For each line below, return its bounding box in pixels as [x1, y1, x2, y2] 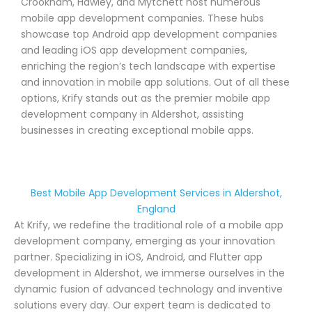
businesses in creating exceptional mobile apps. [21, 123, 253, 138]
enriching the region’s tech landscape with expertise [21, 59, 276, 74]
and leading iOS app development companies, [21, 43, 247, 58]
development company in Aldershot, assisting [21, 107, 244, 122]
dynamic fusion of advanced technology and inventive [14, 282, 283, 297]
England [136, 202, 175, 217]
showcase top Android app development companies [21, 27, 277, 42]
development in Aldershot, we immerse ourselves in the [14, 266, 285, 281]
